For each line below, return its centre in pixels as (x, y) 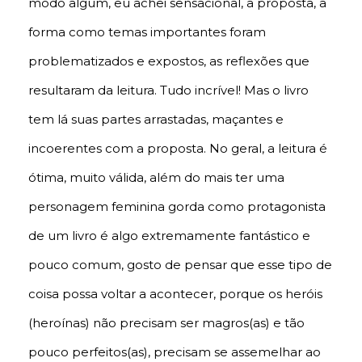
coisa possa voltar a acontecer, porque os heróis (175, 294)
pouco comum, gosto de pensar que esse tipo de (180, 265)
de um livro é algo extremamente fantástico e (169, 236)
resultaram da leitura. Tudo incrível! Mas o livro (168, 90)
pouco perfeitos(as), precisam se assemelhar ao (175, 352)
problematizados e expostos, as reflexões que (169, 61)
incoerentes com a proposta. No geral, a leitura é (178, 149)
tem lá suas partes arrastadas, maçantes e (156, 120)
